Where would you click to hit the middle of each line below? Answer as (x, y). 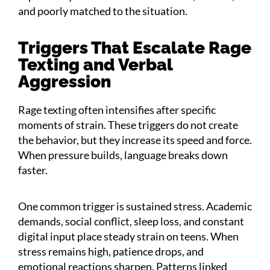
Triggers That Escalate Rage (135, 48)
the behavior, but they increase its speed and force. (135, 140)
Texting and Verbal (95, 64)
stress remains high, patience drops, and (111, 251)
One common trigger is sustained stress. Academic (135, 206)
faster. (33, 170)
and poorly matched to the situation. (103, 11)
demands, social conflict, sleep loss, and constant (131, 221)
